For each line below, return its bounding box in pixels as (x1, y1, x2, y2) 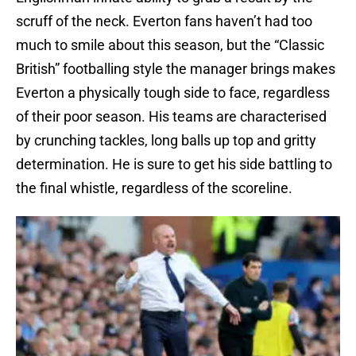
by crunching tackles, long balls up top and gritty (16, 132, 316, 149)
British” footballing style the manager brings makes (16, 60, 335, 78)
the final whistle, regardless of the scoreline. (16, 180, 292, 197)
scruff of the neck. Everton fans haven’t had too (16, 13, 312, 30)
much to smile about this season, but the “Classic (16, 37, 324, 54)
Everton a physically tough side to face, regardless (16, 84, 330, 102)
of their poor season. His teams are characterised (16, 108, 327, 126)
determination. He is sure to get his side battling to (16, 156, 332, 173)
